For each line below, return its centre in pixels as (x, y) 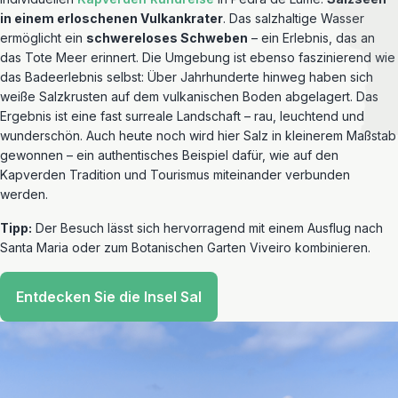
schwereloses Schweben (167, 38)
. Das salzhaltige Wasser (294, 18)
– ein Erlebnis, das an (311, 38)
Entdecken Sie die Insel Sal (109, 297)
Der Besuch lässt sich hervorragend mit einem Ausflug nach (207, 228)
